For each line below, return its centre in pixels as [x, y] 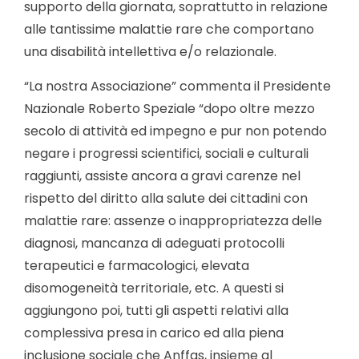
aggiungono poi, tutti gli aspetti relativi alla [156, 310]
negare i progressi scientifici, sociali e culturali [166, 153]
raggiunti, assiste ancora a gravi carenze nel [162, 175]
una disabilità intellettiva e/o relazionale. [150, 52]
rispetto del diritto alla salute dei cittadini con [166, 198]
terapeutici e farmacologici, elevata [137, 265]
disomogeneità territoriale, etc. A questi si [154, 288]
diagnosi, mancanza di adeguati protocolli [154, 243]
